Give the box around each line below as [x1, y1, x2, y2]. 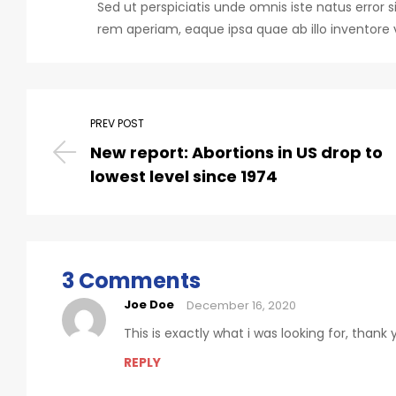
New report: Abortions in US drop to [90, 141, 384, 164]
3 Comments [62, 265, 201, 295]
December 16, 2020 [187, 296, 296, 314]
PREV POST [90, 115, 145, 131]
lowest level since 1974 [90, 164, 278, 187]
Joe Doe [124, 296, 174, 314]
